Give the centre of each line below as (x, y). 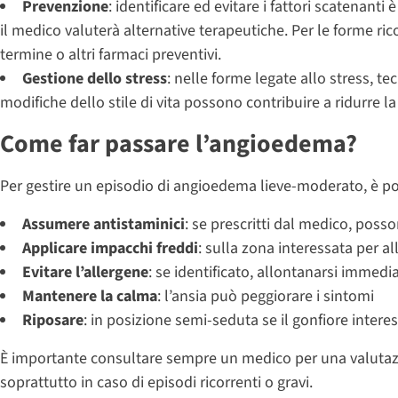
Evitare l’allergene (85, 272)
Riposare (53, 320)
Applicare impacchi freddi (110, 248)
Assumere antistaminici (103, 224)
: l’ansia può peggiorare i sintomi (266, 296)
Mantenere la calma (90, 296)
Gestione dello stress (95, 78)
